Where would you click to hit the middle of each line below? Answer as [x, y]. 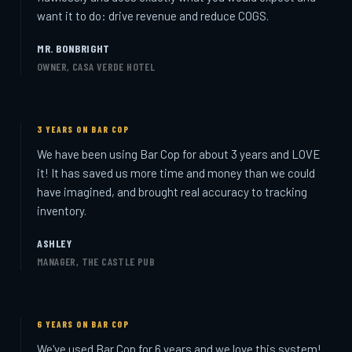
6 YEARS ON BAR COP [83, 324]
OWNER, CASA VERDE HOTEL [96, 66]
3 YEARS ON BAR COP [83, 129]
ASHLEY [55, 243]
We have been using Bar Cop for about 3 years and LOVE [179, 154]
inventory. [62, 210]
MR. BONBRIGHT [73, 48]
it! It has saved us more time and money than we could [176, 172]
